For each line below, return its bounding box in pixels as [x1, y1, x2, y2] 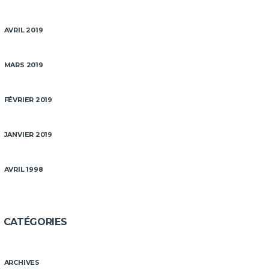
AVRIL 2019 [4, 26, 43, 34]
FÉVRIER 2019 [4, 95, 53, 104]
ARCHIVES [4, 258, 40, 267]
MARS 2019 [4, 61, 43, 69]
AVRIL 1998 [4, 165, 43, 174]
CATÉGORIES [3, 216, 67, 228]
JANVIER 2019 [4, 130, 53, 139]
